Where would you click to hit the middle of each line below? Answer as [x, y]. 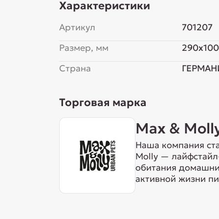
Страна [75, 68]
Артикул [77, 27]
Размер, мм [84, 48]
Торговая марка [103, 102]
